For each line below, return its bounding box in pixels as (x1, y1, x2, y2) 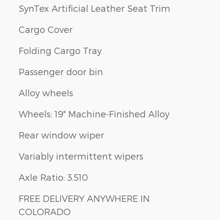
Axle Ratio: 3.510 (19, 172, 88, 183)
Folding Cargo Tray (19, 45, 102, 56)
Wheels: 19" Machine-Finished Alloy (19, 109, 169, 119)
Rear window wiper (19, 130, 104, 140)
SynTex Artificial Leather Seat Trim (19, 3, 170, 14)
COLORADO (19, 206, 71, 217)
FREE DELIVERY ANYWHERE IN (19, 193, 150, 204)
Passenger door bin (19, 66, 103, 77)
